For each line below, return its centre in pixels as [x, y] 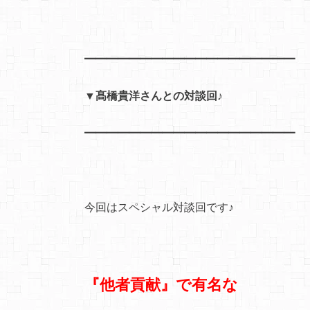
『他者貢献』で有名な [161, 284]
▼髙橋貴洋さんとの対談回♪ [154, 95]
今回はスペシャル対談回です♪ [159, 207]
